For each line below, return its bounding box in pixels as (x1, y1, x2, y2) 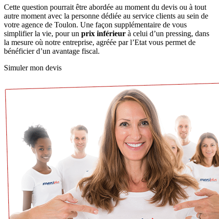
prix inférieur (81, 29, 126, 38)
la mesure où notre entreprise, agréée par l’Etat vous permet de (4, 38, 196, 47)
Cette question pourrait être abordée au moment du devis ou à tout (4, 3, 206, 12)
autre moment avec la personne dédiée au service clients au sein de (4, 12, 208, 21)
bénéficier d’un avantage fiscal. (4, 47, 100, 56)
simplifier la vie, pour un (4, 29, 81, 38)
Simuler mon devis (4, 64, 62, 72)
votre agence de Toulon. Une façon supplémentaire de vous (4, 21, 187, 29)
